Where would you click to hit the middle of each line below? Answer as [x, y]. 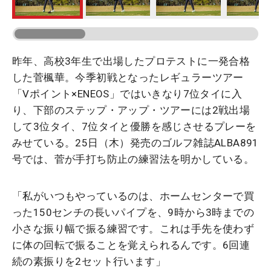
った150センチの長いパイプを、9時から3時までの [133, 213]
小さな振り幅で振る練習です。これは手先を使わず [133, 229]
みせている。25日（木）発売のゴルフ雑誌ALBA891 [135, 143]
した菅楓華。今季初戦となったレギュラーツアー [128, 78]
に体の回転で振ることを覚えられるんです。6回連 [131, 245]
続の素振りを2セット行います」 [89, 262]
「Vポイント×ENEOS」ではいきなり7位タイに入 [127, 94]
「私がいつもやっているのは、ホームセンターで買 [133, 196]
